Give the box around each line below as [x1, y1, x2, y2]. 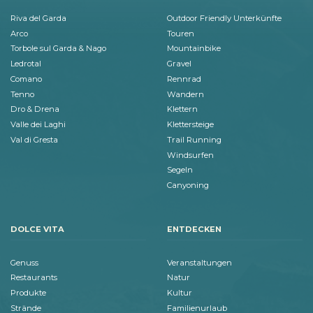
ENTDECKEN [167, 224, 221, 235]
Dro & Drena [10, 104, 59, 115]
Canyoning [167, 180, 209, 191]
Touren [167, 28, 194, 38]
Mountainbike [167, 43, 221, 54]
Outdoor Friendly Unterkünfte [167, 13, 282, 23]
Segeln [167, 165, 193, 175]
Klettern [167, 104, 198, 115]
